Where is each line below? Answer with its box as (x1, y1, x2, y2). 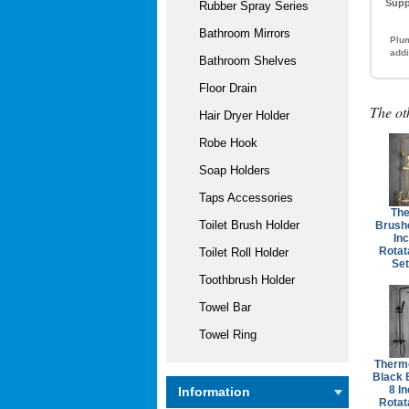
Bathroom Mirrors (184, 26, 290, 40)
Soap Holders (184, 163, 270, 177)
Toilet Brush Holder (184, 218, 299, 232)
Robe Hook (184, 136, 257, 150)
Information (178, 384, 250, 399)
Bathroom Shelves (184, 54, 297, 68)
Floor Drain (184, 81, 257, 95)
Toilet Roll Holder (184, 246, 288, 259)
